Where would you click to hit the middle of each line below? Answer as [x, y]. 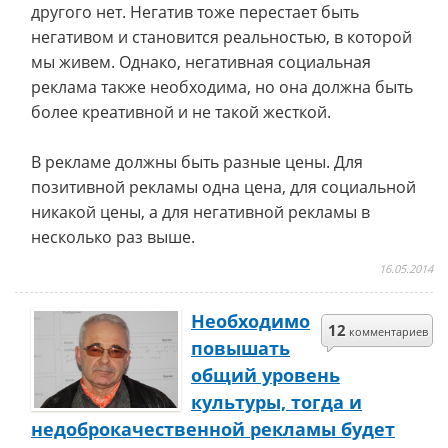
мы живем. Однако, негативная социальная [201, 62]
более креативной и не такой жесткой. [181, 112]
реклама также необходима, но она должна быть [222, 87]
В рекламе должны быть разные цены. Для [197, 162]
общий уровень [265, 375]
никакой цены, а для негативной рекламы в [200, 212]
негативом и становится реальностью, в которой [221, 37]
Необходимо [250, 321]
